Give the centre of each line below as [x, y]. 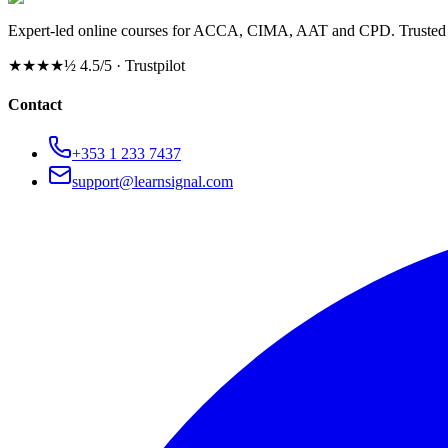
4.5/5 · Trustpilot [130, 65]
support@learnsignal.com [152, 182]
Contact [35, 105]
